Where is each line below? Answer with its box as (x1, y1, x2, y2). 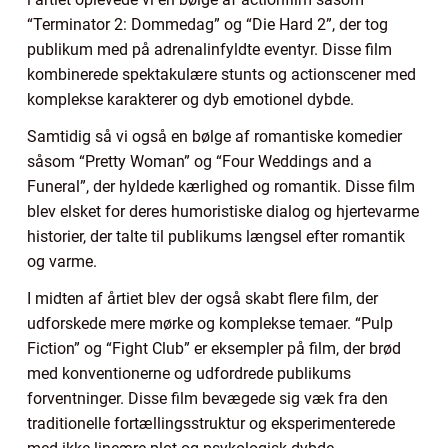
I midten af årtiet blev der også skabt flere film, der (27, 288, 378, 308)
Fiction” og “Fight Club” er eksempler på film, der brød (27, 338, 401, 358)
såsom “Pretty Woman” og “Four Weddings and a (27, 151, 372, 171)
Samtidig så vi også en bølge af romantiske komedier (27, 126, 402, 146)
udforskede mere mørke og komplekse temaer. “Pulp (27, 313, 393, 333)
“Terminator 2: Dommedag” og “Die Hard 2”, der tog (27, 14, 388, 34)
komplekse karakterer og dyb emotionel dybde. (27, 89, 354, 109)
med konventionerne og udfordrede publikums (27, 363, 351, 383)
